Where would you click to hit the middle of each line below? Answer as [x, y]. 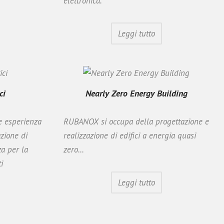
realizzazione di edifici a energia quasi [130, 135]
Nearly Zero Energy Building [136, 93]
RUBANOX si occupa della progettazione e [136, 121]
